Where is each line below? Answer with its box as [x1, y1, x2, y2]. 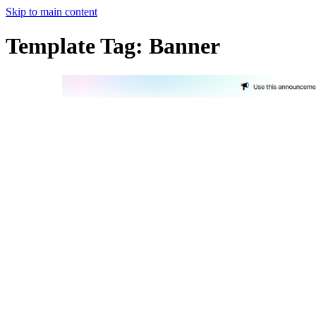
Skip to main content [6, 6, 97, 18]
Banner [149, 33, 220, 59]
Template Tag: [6, 33, 149, 59]
